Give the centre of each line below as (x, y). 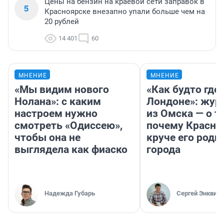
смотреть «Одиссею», (68, 126)
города (163, 150)
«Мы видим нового (62, 90)
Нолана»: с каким (58, 102)
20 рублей (62, 22)
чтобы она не (47, 138)
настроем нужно (56, 114)
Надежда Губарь (70, 193)
